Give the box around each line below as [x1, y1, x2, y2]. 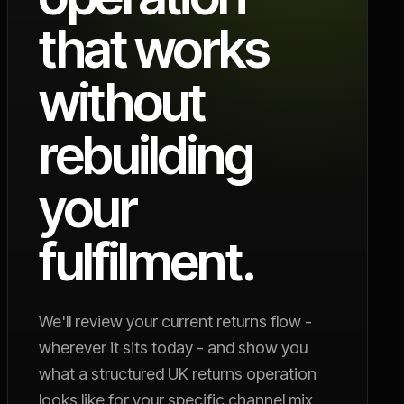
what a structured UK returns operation [39, 364, 317, 383]
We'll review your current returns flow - [39, 312, 312, 331]
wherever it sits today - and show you [39, 338, 308, 357]
